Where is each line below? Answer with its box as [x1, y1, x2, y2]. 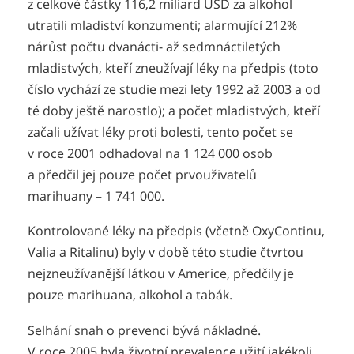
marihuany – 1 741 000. [28, 186, 164, 205]
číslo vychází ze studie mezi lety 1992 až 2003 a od [28, 80, 321, 98]
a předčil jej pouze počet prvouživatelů [28, 165, 257, 183]
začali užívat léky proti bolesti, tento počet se [28, 122, 293, 141]
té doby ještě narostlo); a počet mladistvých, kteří [28, 101, 320, 119]
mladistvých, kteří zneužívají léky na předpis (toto [28, 58, 318, 77]
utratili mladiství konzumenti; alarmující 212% [28, 16, 297, 34]
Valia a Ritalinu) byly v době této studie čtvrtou [28, 243, 303, 262]
